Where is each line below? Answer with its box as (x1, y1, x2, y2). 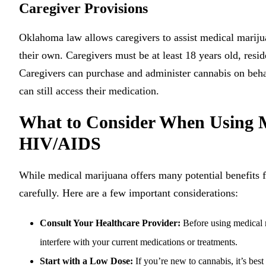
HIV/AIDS (19, 134, 101, 153)
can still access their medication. (19, 85, 159, 97)
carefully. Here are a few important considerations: (19, 187, 238, 199)
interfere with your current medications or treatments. (40, 237, 237, 247)
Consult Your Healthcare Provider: (40, 218, 180, 228)
